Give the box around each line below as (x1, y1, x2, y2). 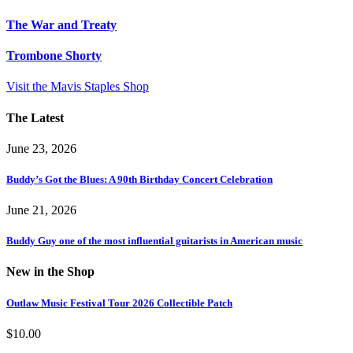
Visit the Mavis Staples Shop (6, 80, 149, 94)
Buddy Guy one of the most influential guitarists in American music (6, 235, 303, 247)
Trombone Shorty (6, 48, 102, 62)
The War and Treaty (6, 17, 117, 32)
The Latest (6, 110, 64, 124)
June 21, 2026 (6, 203, 76, 217)
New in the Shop (6, 265, 95, 279)
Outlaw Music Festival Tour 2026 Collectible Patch (6, 296, 232, 309)
